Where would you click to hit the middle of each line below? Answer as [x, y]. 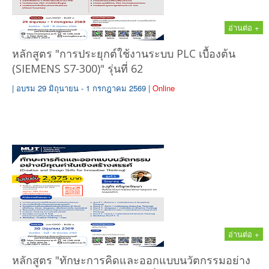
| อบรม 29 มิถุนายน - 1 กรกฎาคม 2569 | [81, 88]
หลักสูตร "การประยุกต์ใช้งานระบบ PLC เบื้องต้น [124, 53]
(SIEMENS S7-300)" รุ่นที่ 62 [77, 68]
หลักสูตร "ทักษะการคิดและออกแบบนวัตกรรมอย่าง [131, 260]
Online [164, 88]
